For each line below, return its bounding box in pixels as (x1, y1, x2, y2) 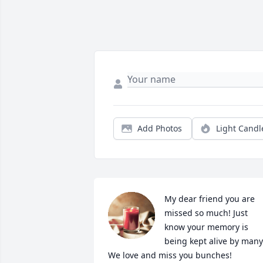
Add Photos (137, 123, 182, 134)
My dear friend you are (164, 193, 255, 205)
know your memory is (164, 221, 248, 233)
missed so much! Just (164, 207, 248, 219)
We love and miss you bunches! (108, 249, 232, 261)
